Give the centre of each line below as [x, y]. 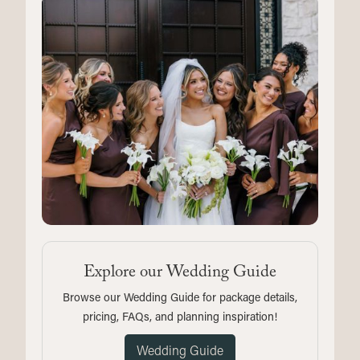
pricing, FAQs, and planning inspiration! [180, 317]
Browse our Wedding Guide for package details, [180, 297]
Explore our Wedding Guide [180, 274]
